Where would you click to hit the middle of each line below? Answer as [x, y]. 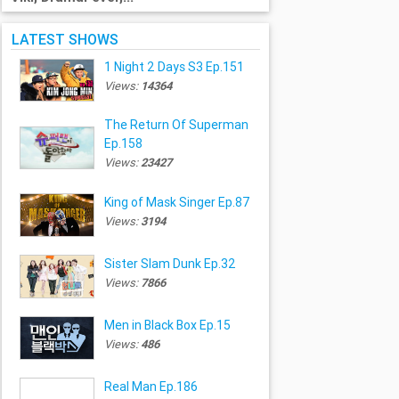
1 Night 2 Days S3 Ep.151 [174, 67]
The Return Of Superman [176, 125]
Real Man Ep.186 [151, 386]
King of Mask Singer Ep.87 [177, 202]
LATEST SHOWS [65, 39]
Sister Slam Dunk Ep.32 [170, 263]
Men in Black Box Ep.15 [167, 325]
